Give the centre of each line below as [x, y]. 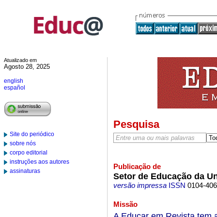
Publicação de [137, 166]
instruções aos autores [39, 162]
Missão [125, 204]
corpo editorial [29, 153]
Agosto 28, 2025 [27, 67]
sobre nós [23, 143]
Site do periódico [32, 134]
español [15, 88]
